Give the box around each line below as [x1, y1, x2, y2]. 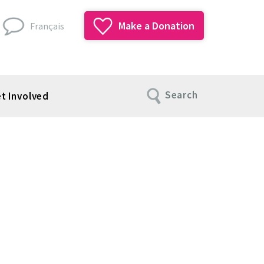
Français [30, 20, 64, 32]
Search [164, 88, 198, 102]
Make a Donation [116, 19, 194, 32]
